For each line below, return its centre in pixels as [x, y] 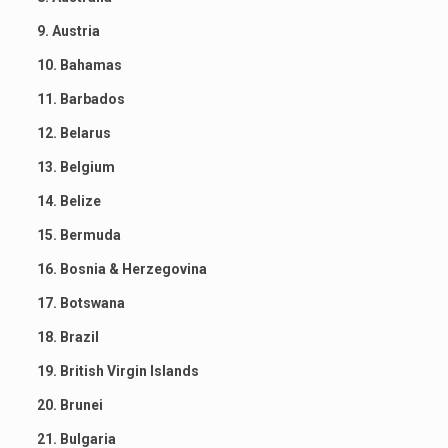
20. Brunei [69, 404]
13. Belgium [75, 166]
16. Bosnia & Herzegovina [121, 268]
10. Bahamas [79, 64]
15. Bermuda [78, 234]
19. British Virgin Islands [117, 370]
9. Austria [68, 30]
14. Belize [68, 200]
